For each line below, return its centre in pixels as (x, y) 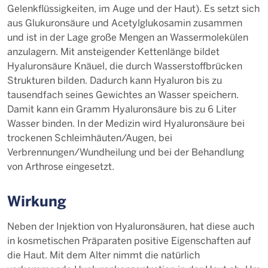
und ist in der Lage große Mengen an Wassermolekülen (128, 37)
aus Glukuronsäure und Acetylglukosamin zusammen (125, 22)
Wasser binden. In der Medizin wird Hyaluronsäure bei (126, 123)
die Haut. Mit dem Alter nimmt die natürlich (103, 255)
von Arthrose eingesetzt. (61, 166)
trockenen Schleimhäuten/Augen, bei (90, 137)
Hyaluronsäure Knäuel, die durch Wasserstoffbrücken (125, 66)
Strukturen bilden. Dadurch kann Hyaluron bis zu (115, 80)
